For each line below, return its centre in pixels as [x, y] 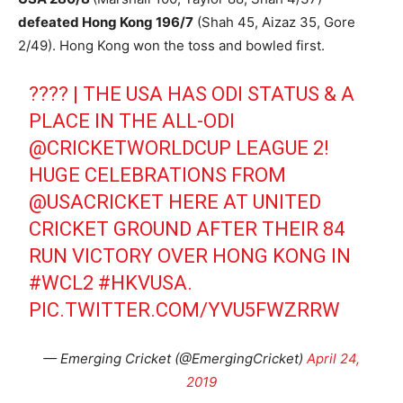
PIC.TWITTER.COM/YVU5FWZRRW [185, 309]
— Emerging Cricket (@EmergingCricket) [175, 358]
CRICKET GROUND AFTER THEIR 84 [187, 228]
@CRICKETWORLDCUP [130, 148]
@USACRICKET [97, 201]
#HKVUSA [143, 282]
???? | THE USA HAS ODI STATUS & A [192, 94]
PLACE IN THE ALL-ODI [132, 121]
